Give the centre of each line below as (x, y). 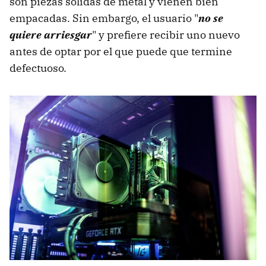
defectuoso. (38, 68)
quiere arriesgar (51, 34)
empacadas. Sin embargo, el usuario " (104, 18)
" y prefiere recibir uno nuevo (166, 34)
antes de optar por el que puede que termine (121, 51)
